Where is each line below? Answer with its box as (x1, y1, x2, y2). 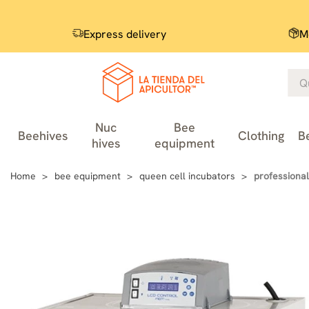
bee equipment (54, 169, 121, 182)
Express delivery (83, 27, 166, 41)
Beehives (18, 127, 68, 143)
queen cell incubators (139, 169, 235, 182)
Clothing (237, 127, 284, 143)
